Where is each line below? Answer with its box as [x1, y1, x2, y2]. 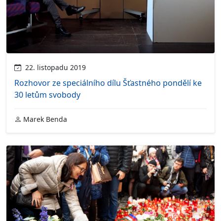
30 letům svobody [14, 89, 80, 100]
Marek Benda [21, 114, 67, 124]
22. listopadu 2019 [21, 62, 86, 72]
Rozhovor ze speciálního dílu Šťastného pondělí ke [14, 77, 202, 88]
